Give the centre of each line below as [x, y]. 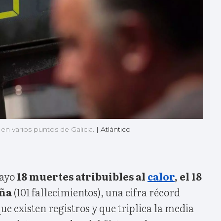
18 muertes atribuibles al [82, 176]
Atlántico [116, 129]
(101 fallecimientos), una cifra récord [96, 192]
